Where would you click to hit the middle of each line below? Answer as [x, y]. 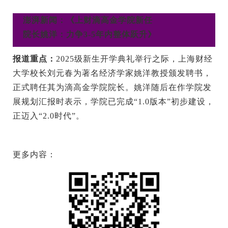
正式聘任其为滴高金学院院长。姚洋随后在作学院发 [112, 88]
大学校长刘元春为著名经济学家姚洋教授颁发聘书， [112, 73]
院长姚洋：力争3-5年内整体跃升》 [90, 35]
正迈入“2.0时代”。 [49, 116]
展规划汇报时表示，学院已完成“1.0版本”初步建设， [113, 102]
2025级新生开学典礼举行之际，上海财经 [134, 59]
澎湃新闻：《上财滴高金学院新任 [88, 20]
